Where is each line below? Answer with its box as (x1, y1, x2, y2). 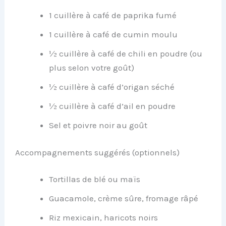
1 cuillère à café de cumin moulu (49, 29, 178, 40)
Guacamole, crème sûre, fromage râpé (49, 193, 199, 204)
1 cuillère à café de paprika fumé (49, 10, 177, 21)
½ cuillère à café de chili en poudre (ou (49, 48, 203, 59)
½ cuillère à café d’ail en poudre (49, 101, 176, 111)
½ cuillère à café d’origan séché (49, 82, 175, 92)
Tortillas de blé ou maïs (49, 174, 141, 185)
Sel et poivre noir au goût (49, 120, 148, 131)
